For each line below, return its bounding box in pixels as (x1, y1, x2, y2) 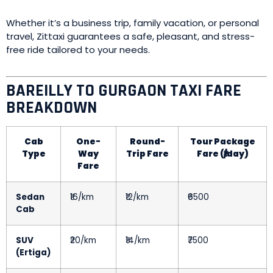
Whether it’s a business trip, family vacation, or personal (6, 16, 259, 29)
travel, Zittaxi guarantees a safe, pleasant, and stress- (6, 30, 255, 43)
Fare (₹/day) (196, 148, 249, 160)
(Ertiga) (16, 247, 51, 258)
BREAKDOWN (6, 97, 97, 119)
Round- (129, 136, 165, 147)
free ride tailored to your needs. (6, 43, 150, 56)
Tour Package (190, 136, 255, 147)
